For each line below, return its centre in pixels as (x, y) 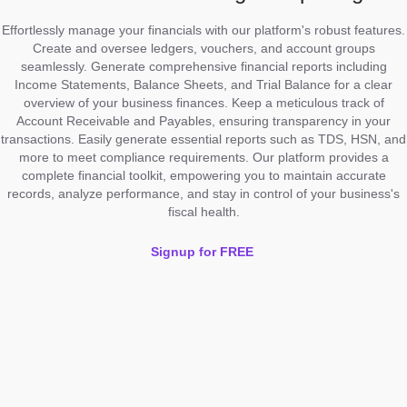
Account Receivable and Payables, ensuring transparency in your (203, 120)
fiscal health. (203, 211)
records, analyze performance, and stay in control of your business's (203, 193)
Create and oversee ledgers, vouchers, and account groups (203, 48)
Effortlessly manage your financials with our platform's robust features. (203, 30)
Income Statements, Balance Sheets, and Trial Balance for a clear (203, 84)
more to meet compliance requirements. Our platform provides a (203, 157)
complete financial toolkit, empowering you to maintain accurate (203, 175)
